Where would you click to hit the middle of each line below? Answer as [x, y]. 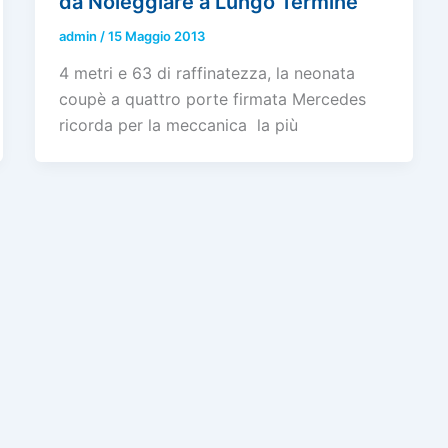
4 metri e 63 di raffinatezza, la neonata [206, 73]
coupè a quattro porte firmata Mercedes [212, 99]
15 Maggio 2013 [156, 35]
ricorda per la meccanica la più [178, 125]
